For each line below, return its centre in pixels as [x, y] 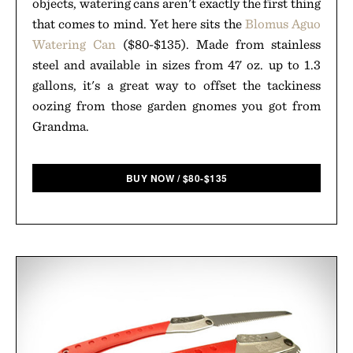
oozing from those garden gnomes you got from [176, 105]
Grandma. [61, 126]
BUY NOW [150, 178]
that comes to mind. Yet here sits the [139, 23]
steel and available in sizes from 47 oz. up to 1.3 [176, 64]
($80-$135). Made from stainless [218, 44]
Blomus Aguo [283, 23]
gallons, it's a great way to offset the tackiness [176, 85]
